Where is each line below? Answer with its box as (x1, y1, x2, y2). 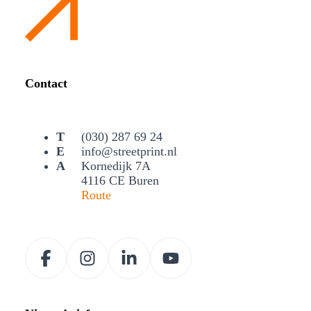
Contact (25, 76, 67, 91)
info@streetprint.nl (81, 144, 177, 158)
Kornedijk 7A (81, 158, 151, 173)
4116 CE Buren (81, 173, 159, 187)
